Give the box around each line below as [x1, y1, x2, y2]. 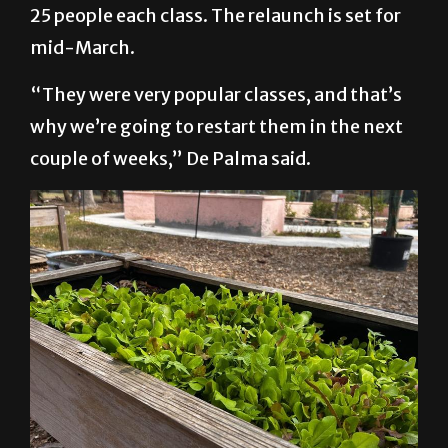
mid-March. [30, 84, 135, 108]
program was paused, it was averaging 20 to [30, 20, 405, 44]
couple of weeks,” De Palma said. [30, 195, 311, 219]
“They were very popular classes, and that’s [30, 131, 402, 155]
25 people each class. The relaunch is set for [30, 52, 401, 76]
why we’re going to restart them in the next [30, 163, 403, 187]
